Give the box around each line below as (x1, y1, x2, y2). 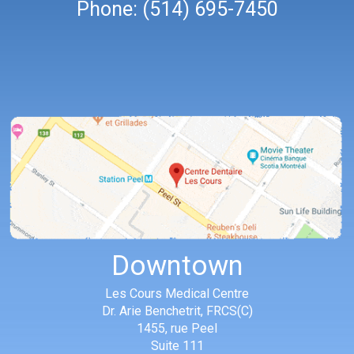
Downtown (111, 250, 243, 283)
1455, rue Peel (137, 321, 217, 337)
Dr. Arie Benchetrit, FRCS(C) (101, 303, 253, 319)
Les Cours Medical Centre (105, 286, 249, 302)
